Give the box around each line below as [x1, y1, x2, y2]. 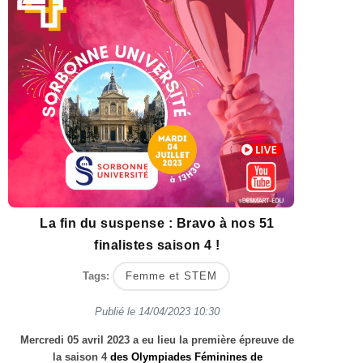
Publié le [95, 305, 139, 318]
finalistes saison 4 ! [94, 237, 220, 253]
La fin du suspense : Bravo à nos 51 [40, 216, 275, 231]
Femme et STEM [126, 269, 217, 282]
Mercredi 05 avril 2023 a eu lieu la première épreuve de [20, 333, 294, 346]
